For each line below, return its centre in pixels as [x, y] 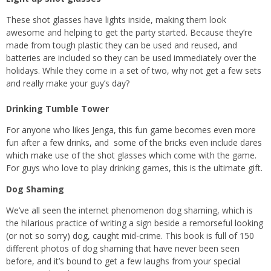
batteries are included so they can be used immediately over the [131, 57]
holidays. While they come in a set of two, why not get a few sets [134, 70]
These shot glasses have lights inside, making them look [116, 19]
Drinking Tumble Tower [57, 108]
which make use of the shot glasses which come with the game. [131, 155]
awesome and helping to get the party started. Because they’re [129, 32]
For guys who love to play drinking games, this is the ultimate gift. [134, 168]
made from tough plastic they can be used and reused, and [122, 45]
